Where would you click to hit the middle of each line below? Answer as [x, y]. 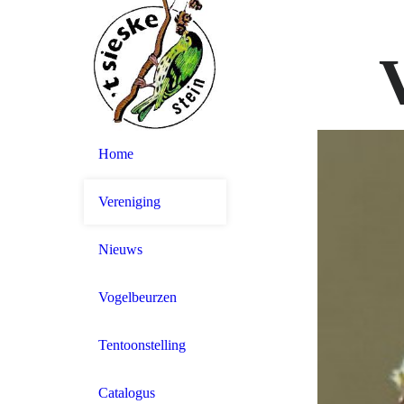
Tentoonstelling [142, 345]
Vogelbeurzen [138, 297]
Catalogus [127, 393]
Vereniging [129, 202]
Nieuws [120, 249]
